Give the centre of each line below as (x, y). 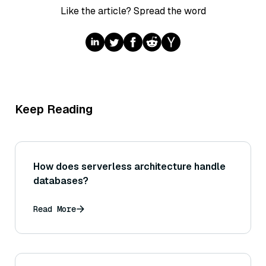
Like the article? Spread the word (133, 11)
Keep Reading (54, 110)
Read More (55, 209)
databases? (61, 181)
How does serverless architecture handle (129, 167)
